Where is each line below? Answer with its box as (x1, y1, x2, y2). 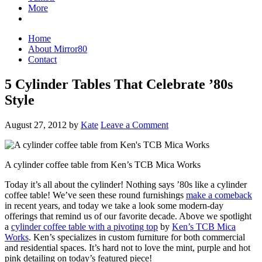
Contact (28, 54, 57, 64)
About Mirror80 (28, 44, 87, 54)
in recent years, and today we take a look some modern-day (5, 200, 223, 211)
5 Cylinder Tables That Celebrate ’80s (5, 76, 233, 92)
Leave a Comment (101, 119, 168, 130)
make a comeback (186, 189, 252, 200)
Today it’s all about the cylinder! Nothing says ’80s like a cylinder (5, 179, 247, 189)
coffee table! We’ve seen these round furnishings (5, 189, 186, 200)
